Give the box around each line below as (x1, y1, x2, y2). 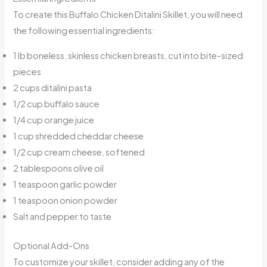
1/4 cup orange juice (13, 114, 95, 125)
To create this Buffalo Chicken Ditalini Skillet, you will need (13, 9, 243, 20)
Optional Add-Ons (13, 240, 90, 251)
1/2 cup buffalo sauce (13, 98, 100, 109)
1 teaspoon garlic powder (13, 178, 117, 190)
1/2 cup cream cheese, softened (13, 146, 145, 157)
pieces (13, 66, 42, 77)
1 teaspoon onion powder (13, 194, 118, 206)
